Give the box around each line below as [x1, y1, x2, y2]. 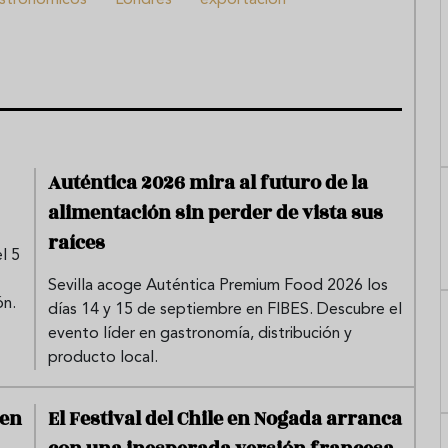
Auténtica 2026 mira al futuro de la [48, 168, 368, 197]
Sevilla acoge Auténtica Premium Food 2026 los [48, 277, 388, 294]
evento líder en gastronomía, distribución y [48, 325, 352, 342]
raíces [48, 228, 105, 257]
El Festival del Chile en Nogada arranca [48, 404, 402, 433]
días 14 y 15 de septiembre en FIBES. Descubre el [48, 301, 402, 318]
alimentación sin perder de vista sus [48, 198, 383, 227]
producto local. [48, 349, 158, 366]
